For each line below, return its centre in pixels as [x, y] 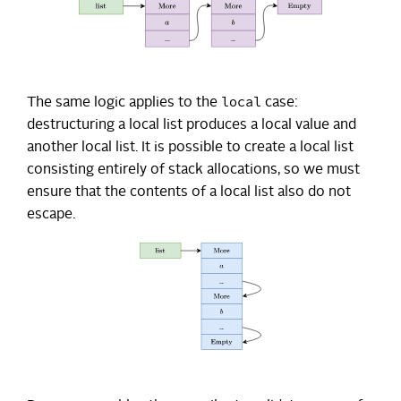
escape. [51, 214]
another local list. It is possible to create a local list [190, 147]
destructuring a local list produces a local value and [192, 125]
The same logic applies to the [124, 102]
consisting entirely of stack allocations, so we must [193, 170]
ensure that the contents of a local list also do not [189, 192]
